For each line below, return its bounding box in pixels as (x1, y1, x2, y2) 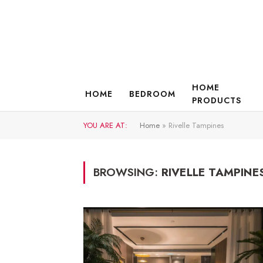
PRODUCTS (191, 95, 241, 106)
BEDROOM (129, 88, 176, 100)
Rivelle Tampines (168, 120, 224, 131)
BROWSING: (93, 164, 161, 180)
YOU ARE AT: (83, 120, 127, 131)
